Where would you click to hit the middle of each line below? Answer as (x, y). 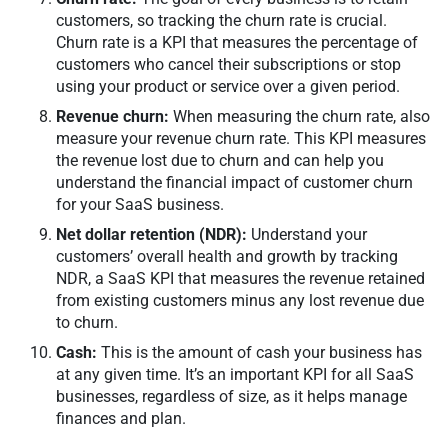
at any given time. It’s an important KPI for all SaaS (235, 375)
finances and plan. (123, 419)
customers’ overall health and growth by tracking (227, 257)
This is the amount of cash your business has (261, 353)
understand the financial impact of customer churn (234, 183)
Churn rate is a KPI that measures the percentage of (237, 43)
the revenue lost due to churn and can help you (220, 161)
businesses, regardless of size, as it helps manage (231, 397)
